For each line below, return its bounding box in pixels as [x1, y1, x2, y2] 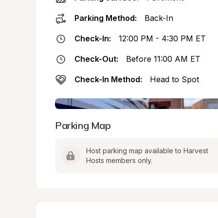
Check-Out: [74, 54, 118, 64]
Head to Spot [150, 74, 199, 84]
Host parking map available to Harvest [86, 146, 208, 155]
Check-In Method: [74, 74, 142, 84]
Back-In [145, 13, 173, 23]
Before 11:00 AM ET [126, 54, 200, 64]
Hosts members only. [86, 156, 152, 164]
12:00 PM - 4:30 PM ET [119, 34, 206, 43]
